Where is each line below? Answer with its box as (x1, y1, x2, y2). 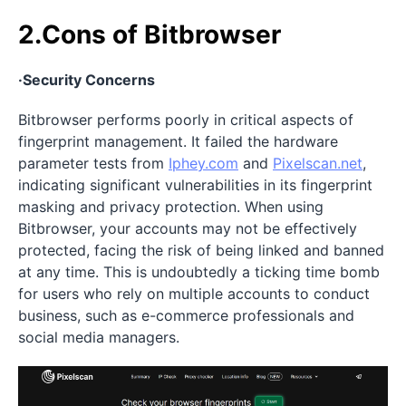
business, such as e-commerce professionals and (18, 306, 354, 325)
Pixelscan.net (273, 154, 362, 173)
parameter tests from (18, 154, 169, 173)
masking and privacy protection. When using (18, 198, 324, 217)
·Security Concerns (18, 71, 155, 90)
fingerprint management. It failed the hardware (18, 132, 338, 151)
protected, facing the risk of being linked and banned (18, 241, 384, 260)
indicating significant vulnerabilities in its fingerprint (18, 176, 372, 195)
